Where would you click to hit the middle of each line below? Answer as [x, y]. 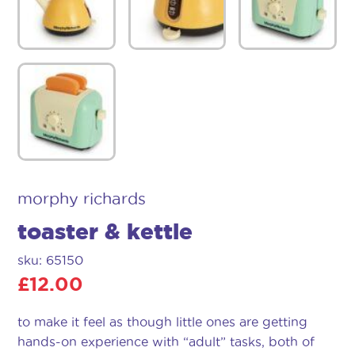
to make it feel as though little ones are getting [162, 321]
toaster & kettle [105, 231]
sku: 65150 [50, 260]
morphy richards [82, 198]
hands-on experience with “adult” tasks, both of [166, 341]
